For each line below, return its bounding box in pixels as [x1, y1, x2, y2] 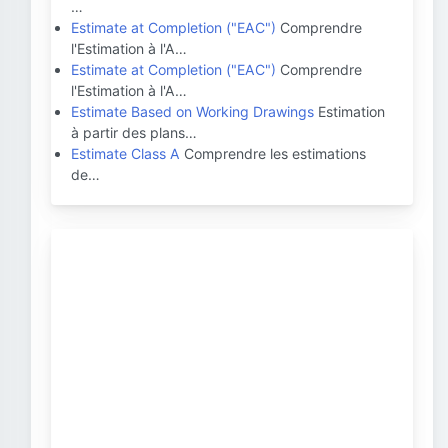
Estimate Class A [71, 145, 180, 162]
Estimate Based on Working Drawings [71, 103, 314, 120]
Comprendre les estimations [180, 145, 366, 162]
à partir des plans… [71, 124, 197, 141]
